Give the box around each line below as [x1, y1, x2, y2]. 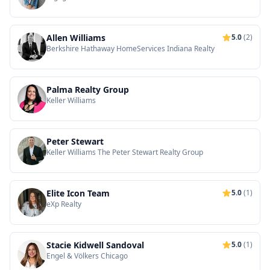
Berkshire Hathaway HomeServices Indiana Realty [46, 43, 215, 54]
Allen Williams [46, 32, 105, 43]
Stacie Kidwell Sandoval [46, 239, 144, 251]
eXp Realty [46, 199, 81, 209]
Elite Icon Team [46, 187, 110, 199]
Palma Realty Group [46, 84, 129, 95]
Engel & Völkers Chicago [46, 251, 128, 261]
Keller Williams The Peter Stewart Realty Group [46, 147, 203, 157]
